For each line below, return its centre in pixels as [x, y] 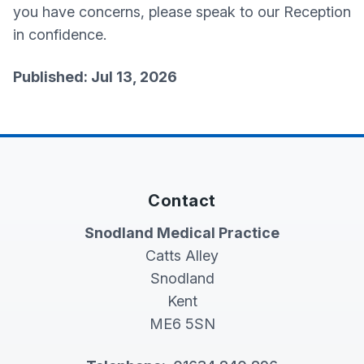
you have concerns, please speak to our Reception [182, 12]
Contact [182, 201]
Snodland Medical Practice [182, 233]
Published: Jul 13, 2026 [95, 77]
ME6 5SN [182, 324]
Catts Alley [182, 256]
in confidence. [62, 35]
